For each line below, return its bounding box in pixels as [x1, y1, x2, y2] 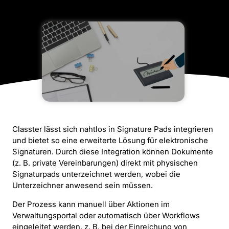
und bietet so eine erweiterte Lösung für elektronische [12, 135, 208, 146]
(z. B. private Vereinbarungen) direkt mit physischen [12, 158, 198, 168]
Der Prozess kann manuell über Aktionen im [12, 199, 170, 209]
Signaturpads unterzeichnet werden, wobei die [12, 169, 180, 179]
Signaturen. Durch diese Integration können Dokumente [12, 147, 213, 157]
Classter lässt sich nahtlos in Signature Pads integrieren [12, 124, 213, 134]
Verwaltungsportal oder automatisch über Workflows [12, 210, 200, 220]
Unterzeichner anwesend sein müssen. [12, 180, 153, 191]
